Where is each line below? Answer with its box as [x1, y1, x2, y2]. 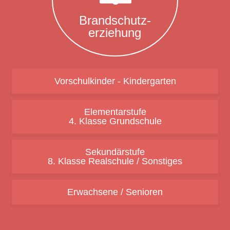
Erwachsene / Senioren [67, 186, 163, 197]
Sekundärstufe [85, 146, 145, 157]
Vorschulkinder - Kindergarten [54, 75, 176, 86]
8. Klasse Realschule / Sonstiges [48, 156, 182, 166]
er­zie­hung [88, 25, 142, 40]
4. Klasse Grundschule [68, 116, 162, 126]
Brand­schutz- [79, 13, 151, 27]
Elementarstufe [84, 106, 146, 117]
